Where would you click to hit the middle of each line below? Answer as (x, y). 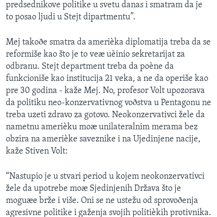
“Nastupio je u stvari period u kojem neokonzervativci (105, 176)
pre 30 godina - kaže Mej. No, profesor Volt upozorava (105, 91)
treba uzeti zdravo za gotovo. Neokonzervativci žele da (105, 115)
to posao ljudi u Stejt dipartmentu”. (71, 17)
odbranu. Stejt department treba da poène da (90, 66)
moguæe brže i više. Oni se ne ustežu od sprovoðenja (102, 201)
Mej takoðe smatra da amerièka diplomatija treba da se (108, 42)
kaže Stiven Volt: (37, 151)
